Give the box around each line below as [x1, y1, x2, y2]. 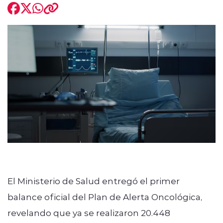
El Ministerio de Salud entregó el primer [7, 175, 180, 186]
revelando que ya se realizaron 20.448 [7, 207, 170, 218]
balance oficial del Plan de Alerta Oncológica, [7, 191, 202, 202]
